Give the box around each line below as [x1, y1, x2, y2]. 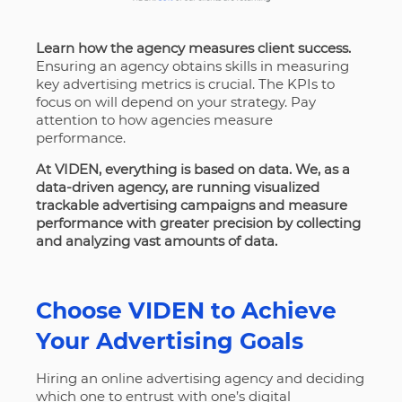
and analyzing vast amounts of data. [35, 232, 281, 249]
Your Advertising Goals [35, 327, 303, 354]
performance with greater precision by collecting [35, 214, 361, 232]
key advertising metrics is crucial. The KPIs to [35, 74, 335, 92]
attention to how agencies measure [35, 110, 273, 128]
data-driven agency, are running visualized [35, 178, 319, 196]
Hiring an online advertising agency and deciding [35, 369, 364, 387]
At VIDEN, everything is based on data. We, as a [35, 160, 350, 178]
